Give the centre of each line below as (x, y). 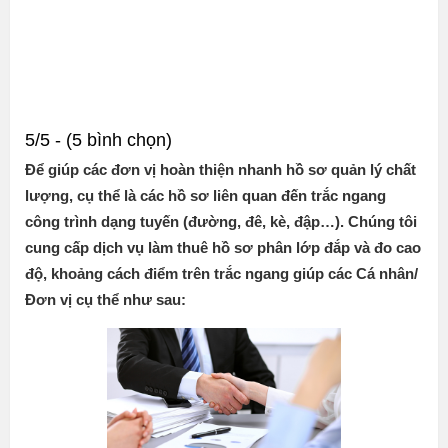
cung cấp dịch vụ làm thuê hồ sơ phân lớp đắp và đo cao (223, 248)
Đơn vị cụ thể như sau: (105, 300)
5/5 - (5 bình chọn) (98, 140)
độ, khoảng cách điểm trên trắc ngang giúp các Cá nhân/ (221, 274)
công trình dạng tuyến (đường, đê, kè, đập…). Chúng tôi (221, 222)
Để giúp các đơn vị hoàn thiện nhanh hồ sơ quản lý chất (220, 170)
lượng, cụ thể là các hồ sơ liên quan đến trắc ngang (205, 196)
